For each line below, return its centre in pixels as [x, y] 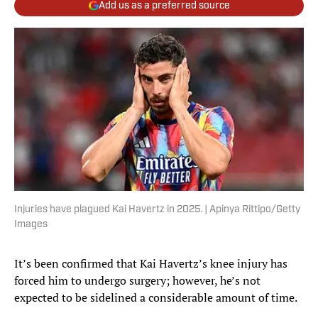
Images [31, 225]
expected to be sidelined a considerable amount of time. [156, 298]
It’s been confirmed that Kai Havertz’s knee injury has [151, 264]
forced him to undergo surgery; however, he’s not [137, 281]
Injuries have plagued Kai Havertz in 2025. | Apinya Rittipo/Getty [157, 210]
